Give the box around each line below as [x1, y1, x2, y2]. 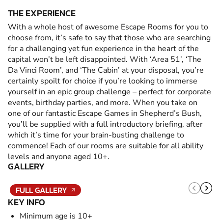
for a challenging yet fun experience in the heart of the [8, 43, 199, 54]
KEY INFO [8, 195, 45, 209]
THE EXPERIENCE [8, 6, 76, 20]
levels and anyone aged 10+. [8, 151, 110, 162]
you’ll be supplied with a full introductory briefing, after [8, 118, 203, 130]
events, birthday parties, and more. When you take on [8, 97, 197, 108]
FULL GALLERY [16, 184, 67, 196]
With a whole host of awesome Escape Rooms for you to [8, 21, 208, 32]
